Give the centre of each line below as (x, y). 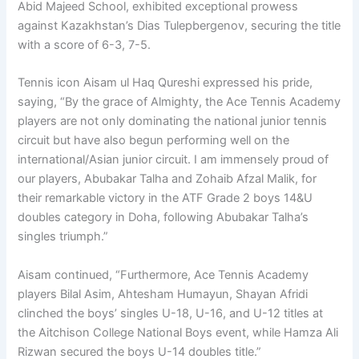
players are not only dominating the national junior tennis (173, 121)
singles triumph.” (63, 237)
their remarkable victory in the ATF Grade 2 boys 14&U (165, 198)
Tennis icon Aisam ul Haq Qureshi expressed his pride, (165, 83)
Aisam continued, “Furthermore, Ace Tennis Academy (163, 274)
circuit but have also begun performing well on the (154, 141)
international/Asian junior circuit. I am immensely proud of (173, 160)
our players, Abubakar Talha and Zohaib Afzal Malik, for (167, 179)
